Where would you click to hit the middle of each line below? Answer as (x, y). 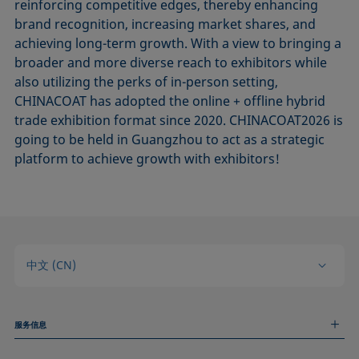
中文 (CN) (52, 265)
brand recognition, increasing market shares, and (165, 24)
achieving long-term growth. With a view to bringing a (178, 44)
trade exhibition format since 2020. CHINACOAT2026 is (179, 121)
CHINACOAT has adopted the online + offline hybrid (170, 101)
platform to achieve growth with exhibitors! (147, 159)
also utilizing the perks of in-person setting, (147, 82)
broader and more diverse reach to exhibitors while (171, 63)
